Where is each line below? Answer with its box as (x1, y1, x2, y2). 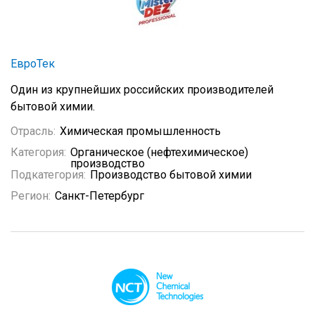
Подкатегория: (11, 168, 86, 181)
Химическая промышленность (60, 124, 221, 138)
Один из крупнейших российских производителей (11, 83, 274, 96)
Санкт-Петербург (55, 189, 144, 202)
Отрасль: (11, 124, 56, 138)
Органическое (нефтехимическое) (70, 146, 248, 159)
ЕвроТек (11, 57, 55, 70)
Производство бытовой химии (90, 168, 252, 181)
